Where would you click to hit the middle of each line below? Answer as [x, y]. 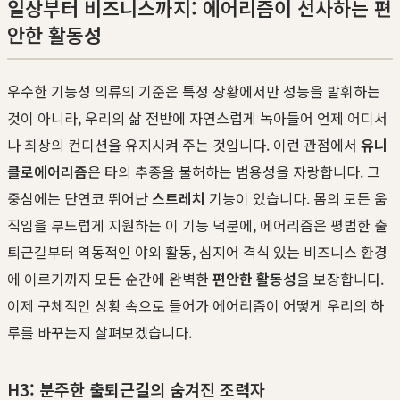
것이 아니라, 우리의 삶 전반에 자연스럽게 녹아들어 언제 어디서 [197, 117]
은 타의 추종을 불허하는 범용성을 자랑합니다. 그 [234, 171]
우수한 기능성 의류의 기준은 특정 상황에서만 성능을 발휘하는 [194, 91]
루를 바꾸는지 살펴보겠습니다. [100, 332]
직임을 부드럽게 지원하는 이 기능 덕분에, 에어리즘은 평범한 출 [197, 225]
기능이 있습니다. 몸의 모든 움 [296, 198]
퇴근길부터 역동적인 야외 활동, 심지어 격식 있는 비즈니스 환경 [197, 251]
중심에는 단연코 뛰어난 [79, 198]
